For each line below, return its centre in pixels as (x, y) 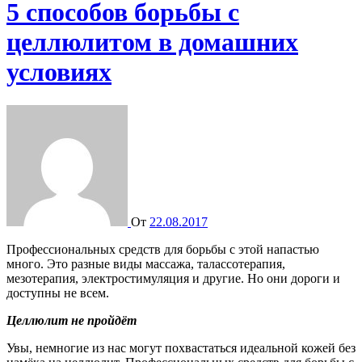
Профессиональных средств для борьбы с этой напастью (11, 249)
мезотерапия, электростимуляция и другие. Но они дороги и (173, 278)
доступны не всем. (58, 293)
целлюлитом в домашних (152, 42)
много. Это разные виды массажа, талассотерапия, (146, 263)
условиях (59, 72)
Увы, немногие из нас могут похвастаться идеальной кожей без (181, 347)
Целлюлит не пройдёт (72, 320)
